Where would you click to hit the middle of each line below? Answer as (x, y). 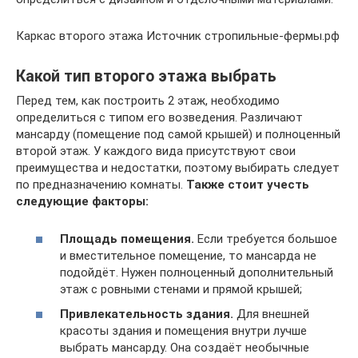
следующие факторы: (82, 201)
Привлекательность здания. (147, 314)
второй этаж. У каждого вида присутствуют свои (156, 151)
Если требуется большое (266, 239)
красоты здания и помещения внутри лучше (183, 331)
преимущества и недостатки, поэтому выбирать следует (178, 168)
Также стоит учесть (248, 185)
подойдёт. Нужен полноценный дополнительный (197, 272)
